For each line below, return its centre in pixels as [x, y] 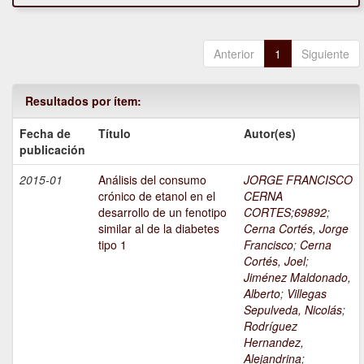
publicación [52, 150]
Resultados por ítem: [83, 101]
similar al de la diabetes [159, 229]
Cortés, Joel [275, 261]
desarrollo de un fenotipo [162, 212]
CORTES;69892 [285, 212]
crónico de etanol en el [157, 196]
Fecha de [45, 134]
